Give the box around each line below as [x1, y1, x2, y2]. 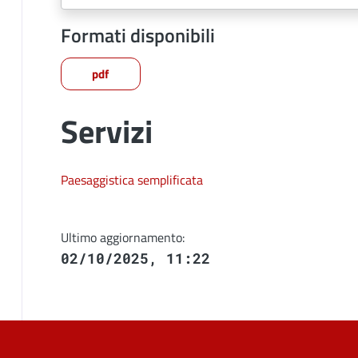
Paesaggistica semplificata [60, 170, 203, 189]
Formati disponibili [60, 21, 215, 50]
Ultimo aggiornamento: [60, 228, 185, 247]
